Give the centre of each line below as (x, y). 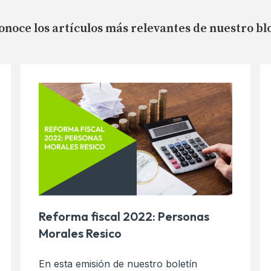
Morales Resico (80, 233)
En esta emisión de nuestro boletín (118, 263)
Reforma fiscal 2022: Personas (124, 216)
